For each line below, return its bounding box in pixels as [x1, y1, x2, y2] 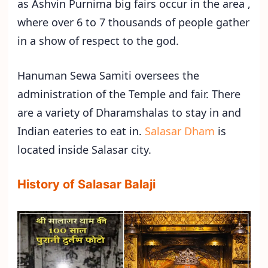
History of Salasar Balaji [17, 177, 156, 192]
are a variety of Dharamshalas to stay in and [17, 105, 241, 120]
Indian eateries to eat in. [17, 124, 145, 139]
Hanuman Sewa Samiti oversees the [17, 68, 199, 83]
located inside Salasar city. [17, 142, 151, 157]
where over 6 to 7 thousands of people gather [17, 15, 249, 30]
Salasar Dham [145, 124, 215, 139]
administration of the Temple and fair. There [17, 87, 240, 102]
